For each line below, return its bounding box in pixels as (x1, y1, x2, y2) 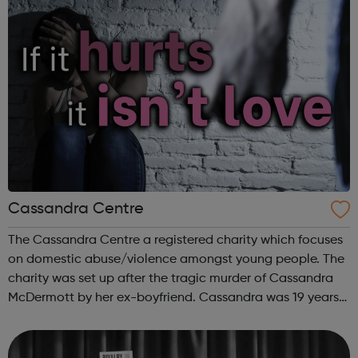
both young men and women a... (8, 330, 198, 344)
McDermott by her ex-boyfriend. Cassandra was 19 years (8, 292, 339, 305)
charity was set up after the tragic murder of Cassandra (8, 272, 333, 286)
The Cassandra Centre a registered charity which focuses (8, 234, 343, 248)
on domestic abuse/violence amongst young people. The (8, 253, 344, 267)
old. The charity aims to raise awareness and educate (8, 311, 322, 324)
